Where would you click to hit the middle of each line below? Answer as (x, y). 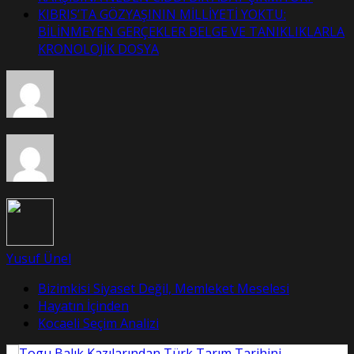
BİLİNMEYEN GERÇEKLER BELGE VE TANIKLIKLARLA (191, 32)
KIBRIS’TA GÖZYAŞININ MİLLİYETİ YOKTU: (162, 15)
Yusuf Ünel (39, 259)
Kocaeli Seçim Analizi (98, 324)
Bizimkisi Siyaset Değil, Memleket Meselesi (164, 289)
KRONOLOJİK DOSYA (98, 49)
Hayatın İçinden (83, 306)
